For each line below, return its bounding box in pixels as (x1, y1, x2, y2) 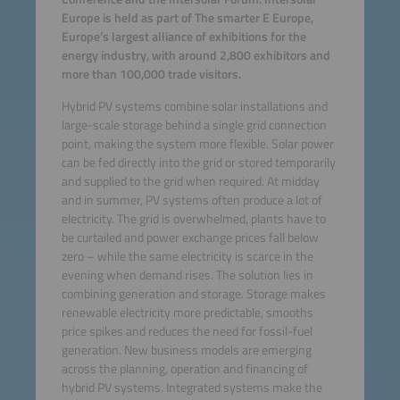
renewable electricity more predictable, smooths (61, 302, 313, 322)
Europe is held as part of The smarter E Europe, (61, 8, 313, 29)
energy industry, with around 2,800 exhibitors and (61, 46, 330, 66)
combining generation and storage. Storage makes (61, 283, 326, 304)
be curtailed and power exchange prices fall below (61, 227, 319, 247)
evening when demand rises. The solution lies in (61, 264, 313, 285)
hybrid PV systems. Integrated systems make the (61, 377, 322, 397)
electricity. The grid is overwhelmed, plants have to (61, 208, 326, 229)
